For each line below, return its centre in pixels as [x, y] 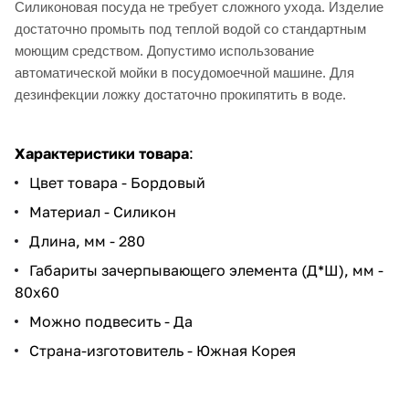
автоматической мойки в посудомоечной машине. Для [184, 72]
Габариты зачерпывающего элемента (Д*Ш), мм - [206, 270]
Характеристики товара [102, 153]
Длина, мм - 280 [89, 241]
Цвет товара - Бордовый [119, 182]
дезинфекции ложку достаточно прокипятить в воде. [180, 94]
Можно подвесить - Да [113, 321]
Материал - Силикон [105, 211]
